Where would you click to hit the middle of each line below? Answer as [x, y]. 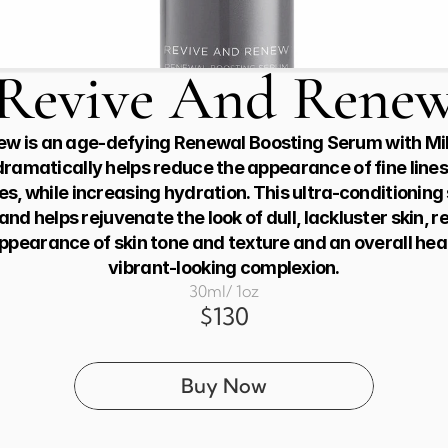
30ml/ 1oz [224, 291]
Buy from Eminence [224, 433]
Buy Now [224, 385]
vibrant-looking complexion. [224, 267]
